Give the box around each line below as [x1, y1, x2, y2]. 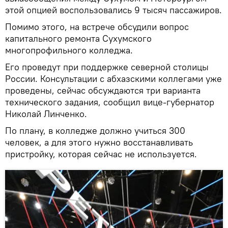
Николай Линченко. [5, 107, 87, 120]
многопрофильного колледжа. [5, 44, 133, 56]
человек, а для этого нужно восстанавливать [5, 136, 193, 148]
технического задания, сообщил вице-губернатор [5, 96, 214, 108]
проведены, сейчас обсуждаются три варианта [5, 84, 201, 96]
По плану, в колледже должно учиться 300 [5, 124, 185, 136]
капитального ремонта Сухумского [5, 32, 152, 44]
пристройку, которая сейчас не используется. [5, 148, 197, 160]
